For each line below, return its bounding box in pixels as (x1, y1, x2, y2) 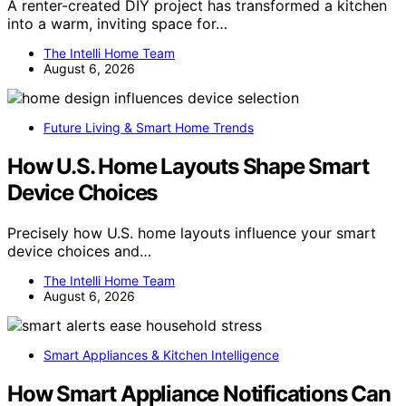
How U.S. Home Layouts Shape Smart (7, 152, 369, 179)
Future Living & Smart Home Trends (43, 119, 254, 135)
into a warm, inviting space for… (7, 14, 227, 33)
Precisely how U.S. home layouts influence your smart (7, 223, 376, 242)
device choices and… (7, 241, 151, 260)
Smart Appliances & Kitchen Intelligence (43, 346, 279, 362)
